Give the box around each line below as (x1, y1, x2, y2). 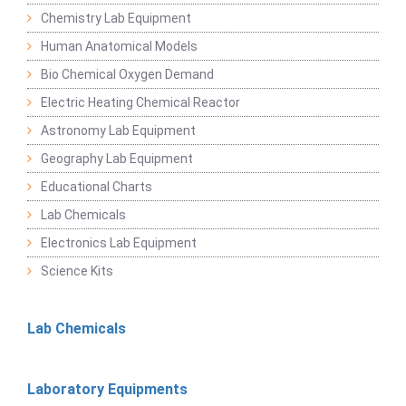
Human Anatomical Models (41, 38, 198, 53)
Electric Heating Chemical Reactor (41, 94, 240, 110)
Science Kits (41, 263, 113, 278)
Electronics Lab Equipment (41, 235, 197, 250)
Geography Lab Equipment (41, 150, 193, 166)
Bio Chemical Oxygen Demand (41, 66, 214, 82)
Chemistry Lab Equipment (41, 10, 191, 25)
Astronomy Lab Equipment (41, 122, 196, 138)
